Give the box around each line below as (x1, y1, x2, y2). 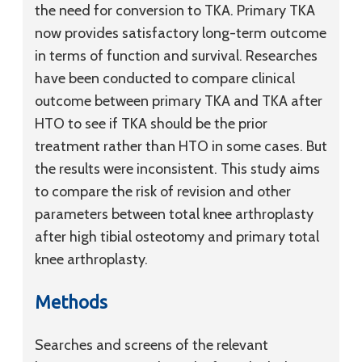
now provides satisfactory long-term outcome (35, 24, 326, 42)
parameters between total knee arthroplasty (35, 205, 314, 223)
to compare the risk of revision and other (35, 183, 291, 200)
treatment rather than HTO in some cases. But (35, 137, 327, 155)
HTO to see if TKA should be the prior (35, 115, 267, 133)
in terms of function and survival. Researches (35, 47, 318, 65)
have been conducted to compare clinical (35, 69, 295, 87)
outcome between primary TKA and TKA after (35, 92, 322, 110)
